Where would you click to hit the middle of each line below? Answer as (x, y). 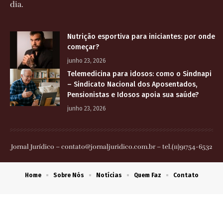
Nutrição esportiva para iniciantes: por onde (141, 37)
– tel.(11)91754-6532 (184, 147)
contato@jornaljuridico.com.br (108, 147)
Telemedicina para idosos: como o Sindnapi (139, 74)
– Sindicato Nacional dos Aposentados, (132, 85)
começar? (83, 47)
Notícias (109, 175)
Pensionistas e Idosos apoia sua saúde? (133, 95)
